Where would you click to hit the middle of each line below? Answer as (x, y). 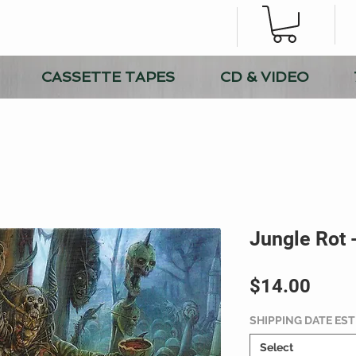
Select (277, 348)
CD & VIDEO (264, 77)
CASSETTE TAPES (108, 77)
